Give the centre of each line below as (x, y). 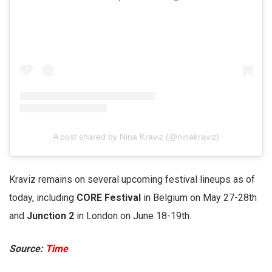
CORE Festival (109, 197)
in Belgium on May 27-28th (199, 197)
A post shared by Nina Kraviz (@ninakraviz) (136, 136)
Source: (27, 248)
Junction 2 (52, 216)
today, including (43, 197)
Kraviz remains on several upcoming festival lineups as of (132, 179)
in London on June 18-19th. (134, 216)
